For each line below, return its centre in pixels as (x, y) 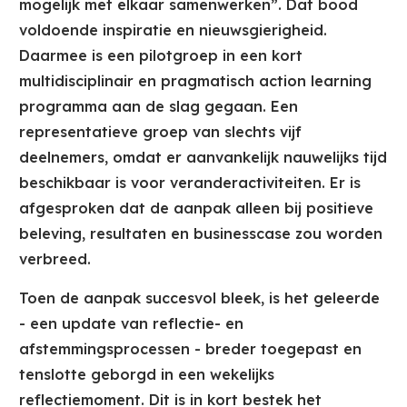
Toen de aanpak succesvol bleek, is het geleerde (199, 298)
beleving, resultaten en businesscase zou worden (201, 234)
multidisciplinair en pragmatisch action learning (195, 81)
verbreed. (55, 259)
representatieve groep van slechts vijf (160, 132)
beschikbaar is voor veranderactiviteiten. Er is (190, 183)
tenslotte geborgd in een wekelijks (147, 375)
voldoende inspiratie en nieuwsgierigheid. (173, 30)
